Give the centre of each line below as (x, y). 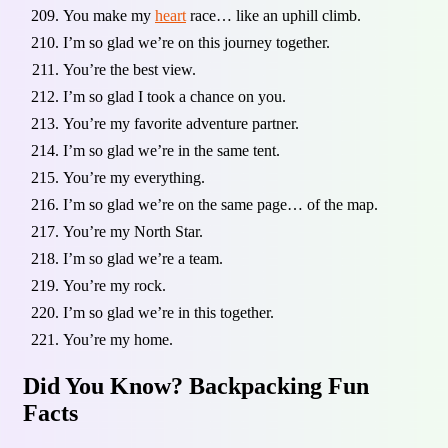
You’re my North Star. (133, 231)
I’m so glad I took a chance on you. (174, 96)
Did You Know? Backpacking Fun (196, 385)
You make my (109, 15)
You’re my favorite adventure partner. (181, 123)
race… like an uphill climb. (273, 15)
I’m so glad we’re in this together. (168, 312)
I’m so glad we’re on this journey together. (196, 42)
